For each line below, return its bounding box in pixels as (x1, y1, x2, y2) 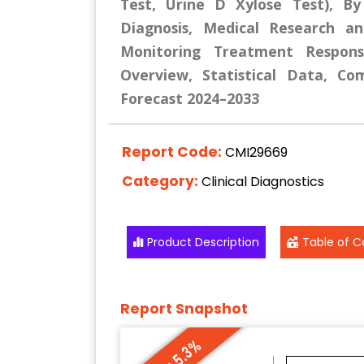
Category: (121, 171, 201, 191)
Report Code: (121, 141, 225, 162)
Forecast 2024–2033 (120, 88, 259, 108)
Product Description (147, 234, 260, 251)
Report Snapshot (120, 299, 248, 319)
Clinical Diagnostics (201, 171, 324, 191)
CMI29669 (224, 142, 288, 162)
